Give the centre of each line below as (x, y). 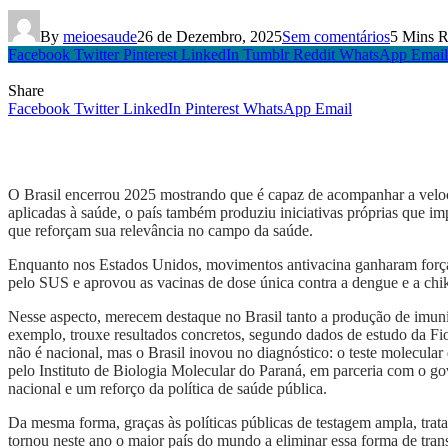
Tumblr (266, 55)
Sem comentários (336, 37)
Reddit (314, 55)
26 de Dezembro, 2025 (209, 37)
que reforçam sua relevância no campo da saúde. (160, 231)
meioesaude (100, 37)
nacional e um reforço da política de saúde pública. (167, 389)
